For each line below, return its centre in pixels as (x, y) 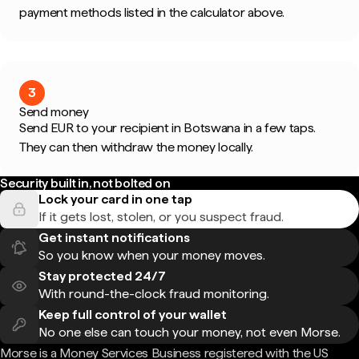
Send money (54, 112)
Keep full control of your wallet (133, 315)
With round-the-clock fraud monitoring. (154, 294)
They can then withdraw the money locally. (136, 147)
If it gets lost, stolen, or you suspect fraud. (161, 217)
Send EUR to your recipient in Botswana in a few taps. (168, 128)
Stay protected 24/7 (102, 276)
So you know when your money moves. (152, 255)
